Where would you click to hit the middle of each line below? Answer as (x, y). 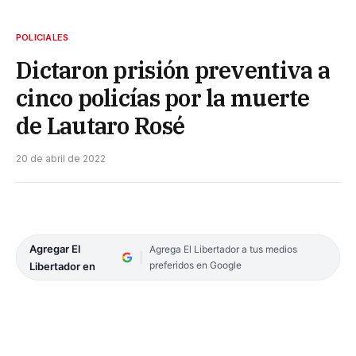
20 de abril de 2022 (61, 158)
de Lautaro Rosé (101, 125)
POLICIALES (43, 37)
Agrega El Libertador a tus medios (223, 249)
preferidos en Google (195, 265)
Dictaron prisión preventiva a (173, 70)
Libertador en (62, 266)
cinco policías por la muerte (163, 97)
